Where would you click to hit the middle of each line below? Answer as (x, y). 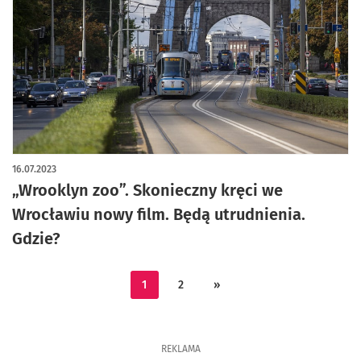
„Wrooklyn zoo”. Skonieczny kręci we (147, 190)
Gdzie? (36, 239)
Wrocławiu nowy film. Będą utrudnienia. (159, 214)
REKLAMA (180, 349)
